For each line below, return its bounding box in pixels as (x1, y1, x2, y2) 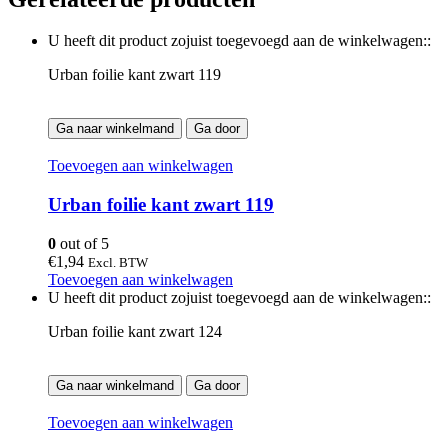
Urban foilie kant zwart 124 (48, 322, 222, 340)
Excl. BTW (88, 254, 148, 270)
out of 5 (56, 234, 109, 252)
